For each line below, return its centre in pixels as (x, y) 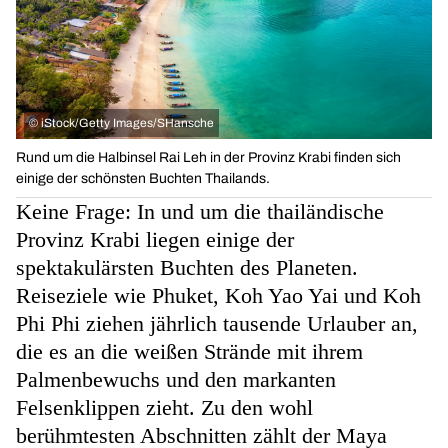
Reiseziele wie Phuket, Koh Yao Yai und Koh (218, 296)
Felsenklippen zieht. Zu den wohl (164, 408)
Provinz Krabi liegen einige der (155, 240)
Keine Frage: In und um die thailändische (200, 212)
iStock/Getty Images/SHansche (127, 123)
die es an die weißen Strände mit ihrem (189, 352)
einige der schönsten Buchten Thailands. (143, 179)
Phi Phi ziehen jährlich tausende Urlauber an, (217, 324)
